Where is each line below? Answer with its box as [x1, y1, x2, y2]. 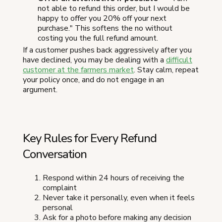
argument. [23, 84, 57, 96]
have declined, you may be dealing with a [23, 55, 166, 66]
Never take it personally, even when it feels [43, 192, 195, 204]
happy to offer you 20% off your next [38, 13, 166, 24]
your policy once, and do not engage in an [23, 74, 164, 86]
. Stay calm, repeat [134, 64, 199, 76]
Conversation [23, 146, 87, 163]
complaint [43, 182, 77, 194]
